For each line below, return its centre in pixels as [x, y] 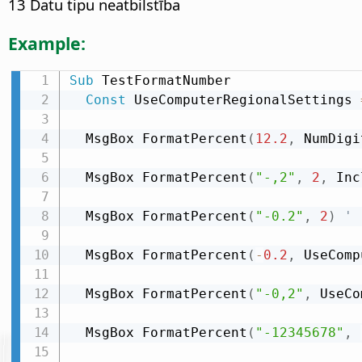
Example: [47, 43]
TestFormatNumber [162, 80]
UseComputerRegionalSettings [243, 99]
